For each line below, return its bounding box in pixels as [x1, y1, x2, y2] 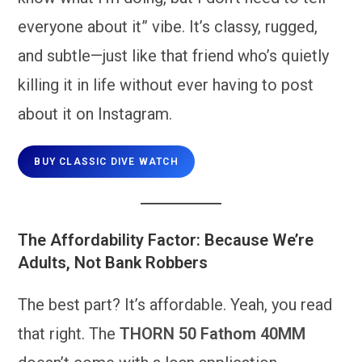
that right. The [18, 323, 120, 343]
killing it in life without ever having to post [18, 74, 314, 95]
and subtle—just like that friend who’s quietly [18, 45, 330, 65]
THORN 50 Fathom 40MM [120, 323, 306, 343]
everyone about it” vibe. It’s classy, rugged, [18, 16, 318, 36]
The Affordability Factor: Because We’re [18, 229, 314, 250]
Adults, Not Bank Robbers [18, 252, 208, 272]
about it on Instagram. [18, 103, 173, 124]
